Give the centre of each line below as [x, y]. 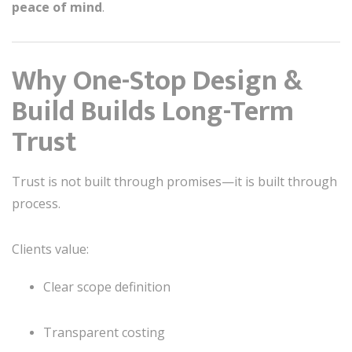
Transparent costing [104, 332]
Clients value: [50, 249]
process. [36, 203]
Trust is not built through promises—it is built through [174, 181]
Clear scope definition [107, 286]
